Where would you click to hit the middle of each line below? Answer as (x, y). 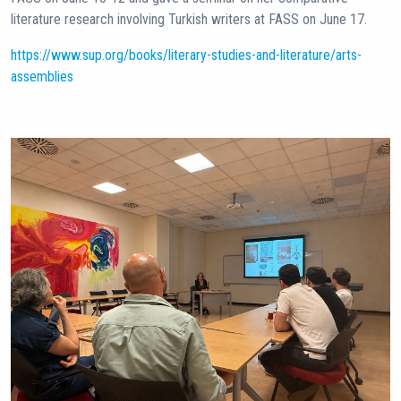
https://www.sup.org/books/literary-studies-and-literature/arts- (186, 55)
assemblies (42, 77)
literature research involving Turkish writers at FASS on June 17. (189, 19)
